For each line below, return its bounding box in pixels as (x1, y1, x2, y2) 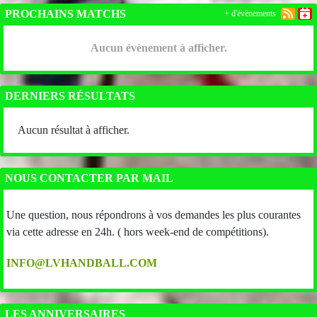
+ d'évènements (224, 9, 276, 18)
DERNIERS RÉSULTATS (5, 89, 135, 102)
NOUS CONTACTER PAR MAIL (5, 171, 173, 184)
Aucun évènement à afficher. (90, 41, 227, 54)
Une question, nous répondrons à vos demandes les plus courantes (6, 208, 301, 221)
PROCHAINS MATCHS (5, 7, 126, 20)
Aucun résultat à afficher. (18, 123, 129, 136)
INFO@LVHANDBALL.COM (6, 256, 157, 269)
